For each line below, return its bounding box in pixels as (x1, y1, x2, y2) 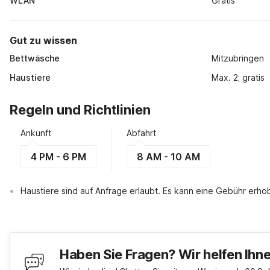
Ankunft (20, 128, 51, 138)
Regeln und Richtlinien (10, 102, 151, 118)
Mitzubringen (212, 53, 265, 63)
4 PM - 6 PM (31, 151, 86, 163)
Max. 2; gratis (212, 72, 265, 83)
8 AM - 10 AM (137, 151, 200, 163)
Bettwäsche (10, 53, 60, 63)
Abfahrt (127, 128, 156, 138)
